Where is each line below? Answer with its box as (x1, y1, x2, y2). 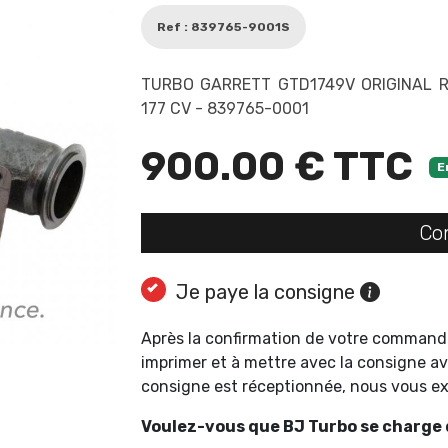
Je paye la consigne (176, 280, 360, 305)
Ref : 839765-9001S (157, 20, 290, 35)
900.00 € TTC (141, 143, 413, 191)
